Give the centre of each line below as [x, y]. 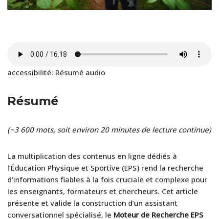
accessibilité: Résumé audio [56, 72]
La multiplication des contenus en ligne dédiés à [92, 156]
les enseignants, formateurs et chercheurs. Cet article [103, 191]
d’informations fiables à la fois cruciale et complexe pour [107, 179]
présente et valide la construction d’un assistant [92, 203]
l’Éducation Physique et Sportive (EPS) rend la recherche [105, 167]
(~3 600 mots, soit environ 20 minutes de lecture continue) [109, 129]
